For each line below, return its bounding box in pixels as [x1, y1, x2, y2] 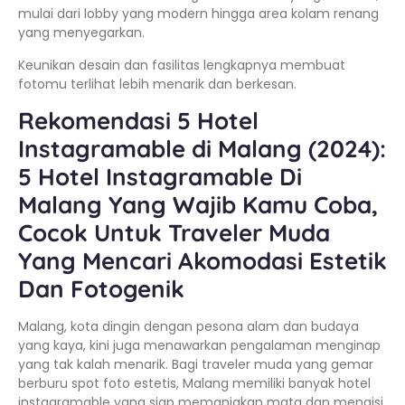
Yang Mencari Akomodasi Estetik [18, 246, 387, 277]
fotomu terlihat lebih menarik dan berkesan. [18, 74, 297, 93]
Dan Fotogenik [18, 274, 184, 305]
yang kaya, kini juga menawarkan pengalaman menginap [18, 336, 381, 355]
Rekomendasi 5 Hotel [18, 106, 259, 137]
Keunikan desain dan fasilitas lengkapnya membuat [18, 55, 345, 74]
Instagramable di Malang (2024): [18, 134, 386, 165]
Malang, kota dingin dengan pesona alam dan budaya [18, 317, 359, 336]
